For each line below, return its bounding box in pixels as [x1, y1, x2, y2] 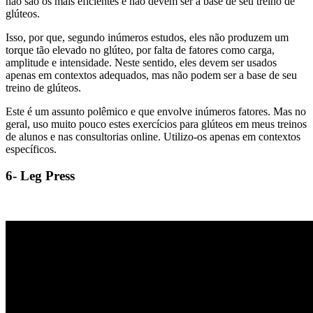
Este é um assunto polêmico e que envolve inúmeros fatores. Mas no [6, 105, 306, 117]
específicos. [6, 143, 57, 155]
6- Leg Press [6, 168, 75, 184]
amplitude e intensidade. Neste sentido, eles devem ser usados [6, 56, 277, 68]
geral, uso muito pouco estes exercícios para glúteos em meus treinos [6, 117, 307, 130]
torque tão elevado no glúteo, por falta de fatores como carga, [6, 43, 275, 56]
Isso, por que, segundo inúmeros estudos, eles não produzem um [6, 31, 289, 43]
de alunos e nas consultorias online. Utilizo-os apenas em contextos [6, 130, 300, 143]
